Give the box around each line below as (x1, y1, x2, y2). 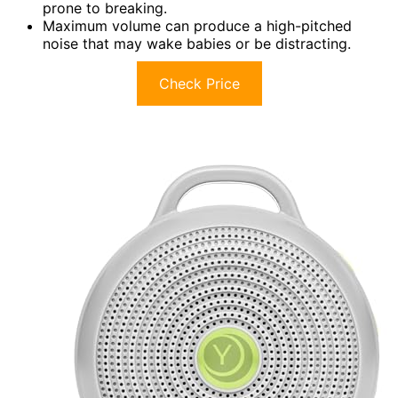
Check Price (158, 75, 240, 93)
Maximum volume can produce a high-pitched (43, 17, 352, 36)
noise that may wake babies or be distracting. (43, 35, 351, 53)
